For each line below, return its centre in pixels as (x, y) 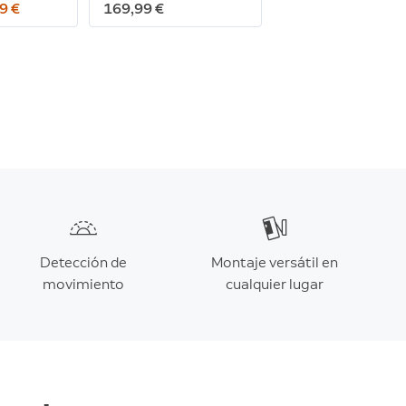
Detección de (83, 262)
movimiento (83, 284)
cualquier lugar (274, 284)
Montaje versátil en (274, 262)
